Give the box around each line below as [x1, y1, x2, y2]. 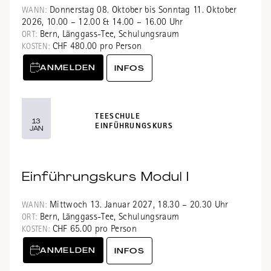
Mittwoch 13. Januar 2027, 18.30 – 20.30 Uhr [47, 200, 229, 211]
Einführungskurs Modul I [22, 168, 189, 184]
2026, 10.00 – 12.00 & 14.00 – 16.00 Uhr [22, 18, 183, 28]
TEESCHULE [95, 113, 141, 121]
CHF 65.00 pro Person [50, 224, 137, 235]
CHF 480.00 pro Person [50, 42, 142, 52]
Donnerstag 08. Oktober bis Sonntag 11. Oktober [47, 5, 237, 16]
